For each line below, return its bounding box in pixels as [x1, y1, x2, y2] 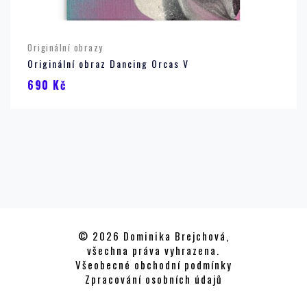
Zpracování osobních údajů [84, 271, 223, 286]
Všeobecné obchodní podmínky [75, 256, 232, 272]
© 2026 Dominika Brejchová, [77, 228, 230, 243]
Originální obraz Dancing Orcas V [27, 56, 189, 71]
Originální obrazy [27, 40, 103, 54]
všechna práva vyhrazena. [87, 242, 220, 258]
